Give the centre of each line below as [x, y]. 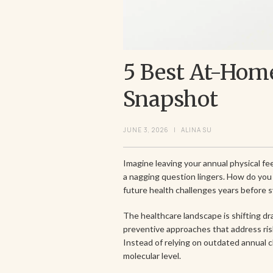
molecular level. [152, 256]
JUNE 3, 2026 [146, 130]
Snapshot [171, 99]
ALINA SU [197, 130]
